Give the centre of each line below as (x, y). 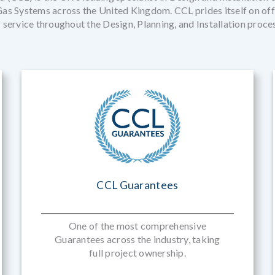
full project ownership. (137, 253)
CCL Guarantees (137, 185)
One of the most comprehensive (137, 226)
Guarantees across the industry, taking (137, 239)
